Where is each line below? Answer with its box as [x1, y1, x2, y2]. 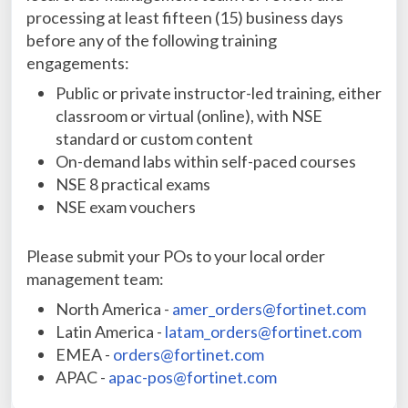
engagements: [26, 53, 132, 73]
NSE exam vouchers [56, 197, 196, 217]
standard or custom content [56, 128, 253, 148]
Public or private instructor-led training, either [56, 83, 382, 103]
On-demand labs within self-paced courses [56, 151, 356, 171]
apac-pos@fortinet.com [108, 367, 277, 387]
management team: [26, 269, 167, 289]
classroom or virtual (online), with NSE [56, 106, 322, 126]
